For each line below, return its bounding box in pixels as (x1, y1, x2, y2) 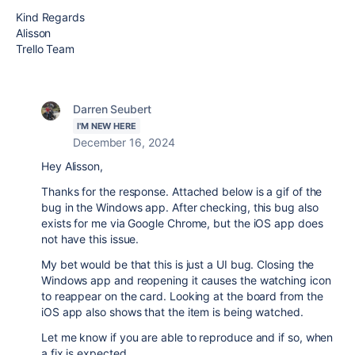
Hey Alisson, (41, 159, 103, 173)
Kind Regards (16, 10, 85, 24)
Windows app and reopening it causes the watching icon (41, 273, 331, 287)
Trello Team (16, 42, 75, 55)
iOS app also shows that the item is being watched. (41, 305, 303, 319)
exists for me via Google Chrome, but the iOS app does (41, 216, 323, 230)
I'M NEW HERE (77, 120, 136, 132)
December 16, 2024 (73, 136, 175, 149)
